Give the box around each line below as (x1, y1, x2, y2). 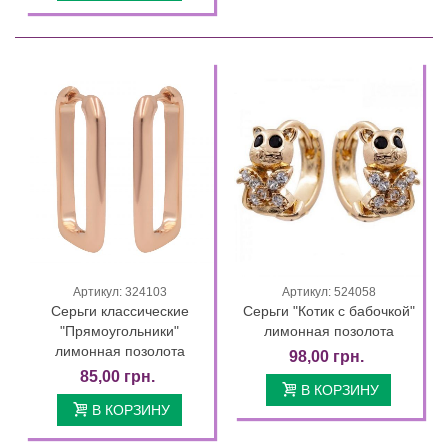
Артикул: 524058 (281, 285, 376, 300)
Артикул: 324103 (72, 285, 167, 300)
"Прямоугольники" (60, 323, 179, 340)
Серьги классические (50, 303, 189, 320)
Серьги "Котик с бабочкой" (242, 303, 415, 320)
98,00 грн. (289, 348, 364, 366)
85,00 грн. (80, 368, 155, 386)
